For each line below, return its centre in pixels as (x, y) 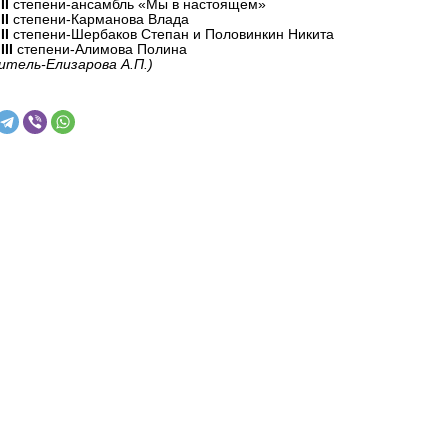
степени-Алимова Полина (100, 49)
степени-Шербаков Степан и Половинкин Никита (171, 34)
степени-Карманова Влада (99, 19)
